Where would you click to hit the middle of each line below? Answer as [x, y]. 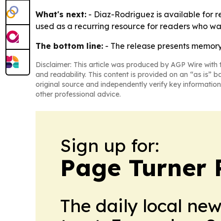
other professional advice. [78, 94]
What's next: [61, 14]
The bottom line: [69, 46]
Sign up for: [110, 145]
